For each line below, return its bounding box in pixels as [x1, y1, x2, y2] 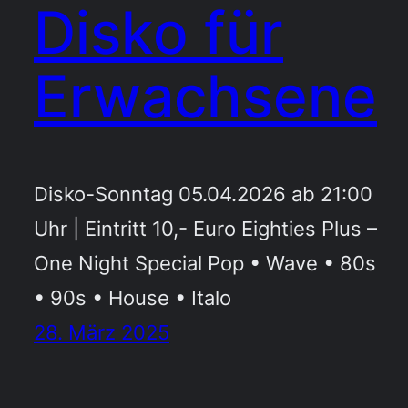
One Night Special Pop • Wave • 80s [34, 250, 376, 275]
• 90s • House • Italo [34, 284, 231, 310]
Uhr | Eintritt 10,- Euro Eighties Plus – [34, 215, 377, 240]
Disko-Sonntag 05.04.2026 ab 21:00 [34, 180, 372, 206]
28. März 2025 [34, 319, 169, 344]
